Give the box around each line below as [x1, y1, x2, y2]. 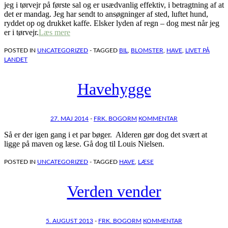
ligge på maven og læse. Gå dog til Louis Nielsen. [4, 139, 166, 149]
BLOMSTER [131, 47, 163, 54]
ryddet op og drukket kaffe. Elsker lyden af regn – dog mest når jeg [4, 19, 219, 28]
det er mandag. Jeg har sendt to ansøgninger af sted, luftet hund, [4, 10, 208, 19]
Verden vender [67, 182, 161, 201]
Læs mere [39, 28, 70, 37]
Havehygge [77, 80, 151, 99]
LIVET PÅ [185, 47, 210, 54]
